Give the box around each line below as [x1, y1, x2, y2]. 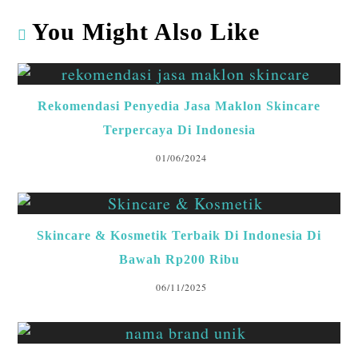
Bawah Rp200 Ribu [118, 252, 240, 266]
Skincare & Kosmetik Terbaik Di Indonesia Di [37, 228, 321, 242]
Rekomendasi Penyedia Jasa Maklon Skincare [38, 98, 320, 113]
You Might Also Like [32, 18, 261, 45]
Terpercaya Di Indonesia [102, 122, 256, 137]
